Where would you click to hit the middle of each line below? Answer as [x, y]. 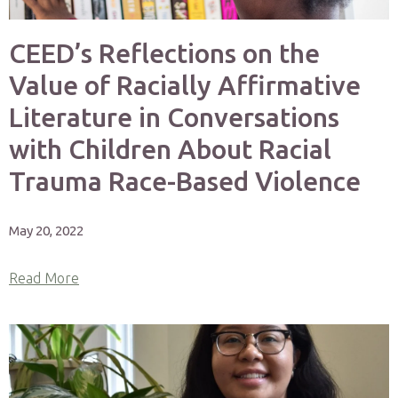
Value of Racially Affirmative [185, 85]
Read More [44, 278]
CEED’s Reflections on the [164, 53]
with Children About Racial [170, 149]
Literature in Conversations [174, 117]
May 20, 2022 [46, 231]
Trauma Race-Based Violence [185, 181]
